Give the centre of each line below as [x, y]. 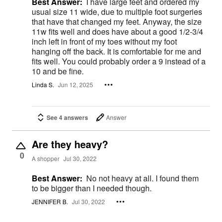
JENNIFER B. [50, 202]
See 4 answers [67, 117]
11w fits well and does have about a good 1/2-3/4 [117, 32]
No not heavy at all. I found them [142, 178]
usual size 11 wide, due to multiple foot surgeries [117, 12]
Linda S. [43, 85]
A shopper [46, 159]
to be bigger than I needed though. [92, 188]
